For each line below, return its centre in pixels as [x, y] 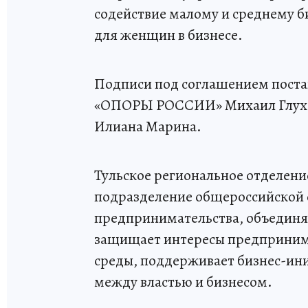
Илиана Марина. [148, 126]
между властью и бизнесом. [183, 282]
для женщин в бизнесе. [168, 35]
